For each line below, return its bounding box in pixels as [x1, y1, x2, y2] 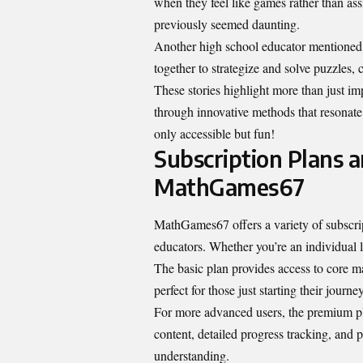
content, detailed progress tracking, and [154, 324, 357, 342]
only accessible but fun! [154, 125, 275, 143]
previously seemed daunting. [154, 15, 300, 33]
